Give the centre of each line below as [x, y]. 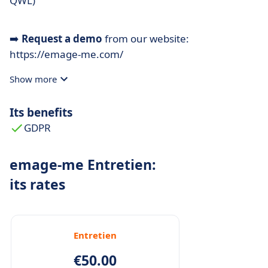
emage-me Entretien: [83, 165]
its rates [37, 184]
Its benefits [41, 112]
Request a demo [62, 39]
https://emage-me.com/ [66, 54]
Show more [33, 79]
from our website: [146, 39]
